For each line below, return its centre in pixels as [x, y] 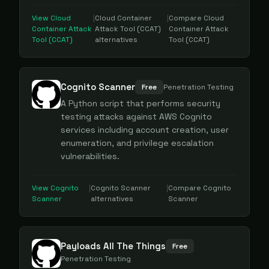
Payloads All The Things [113, 246]
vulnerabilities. [90, 156]
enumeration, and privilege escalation [137, 143]
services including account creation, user [145, 130]
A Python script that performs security [141, 103]
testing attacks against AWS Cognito [136, 116]
